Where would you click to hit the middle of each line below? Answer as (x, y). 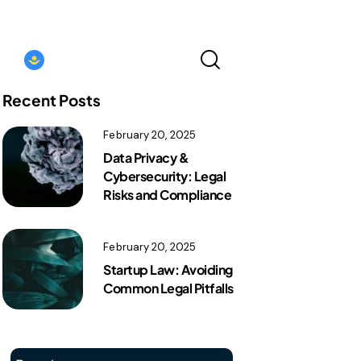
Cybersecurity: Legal (165, 176)
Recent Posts (52, 100)
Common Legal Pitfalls (168, 288)
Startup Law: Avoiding (168, 270)
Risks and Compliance (168, 195)
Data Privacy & (146, 158)
